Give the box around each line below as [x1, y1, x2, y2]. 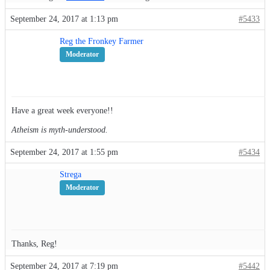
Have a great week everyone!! [11, 106, 113, 116]
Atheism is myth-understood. [11, 125, 108, 135]
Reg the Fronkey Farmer [60, 37, 143, 46]
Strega [60, 170, 81, 180]
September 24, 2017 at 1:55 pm [10, 148, 118, 157]
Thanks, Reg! [11, 239, 57, 249]
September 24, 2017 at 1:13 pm [10, 14, 118, 24]
